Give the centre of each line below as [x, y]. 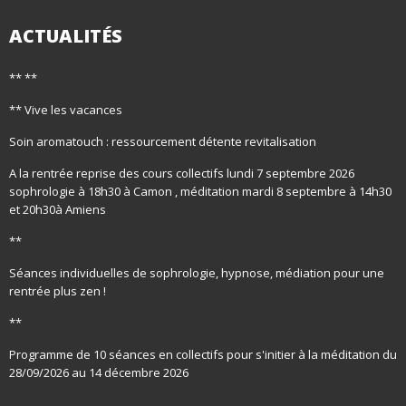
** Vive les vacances [66, 110]
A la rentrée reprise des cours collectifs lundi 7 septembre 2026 [182, 173]
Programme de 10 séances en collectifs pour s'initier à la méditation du [203, 354]
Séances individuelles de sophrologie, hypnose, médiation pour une [197, 273]
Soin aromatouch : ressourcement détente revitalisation [163, 141]
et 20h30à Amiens [58, 209]
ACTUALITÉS [66, 36]
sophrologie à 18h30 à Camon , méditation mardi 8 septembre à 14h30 [200, 191]
